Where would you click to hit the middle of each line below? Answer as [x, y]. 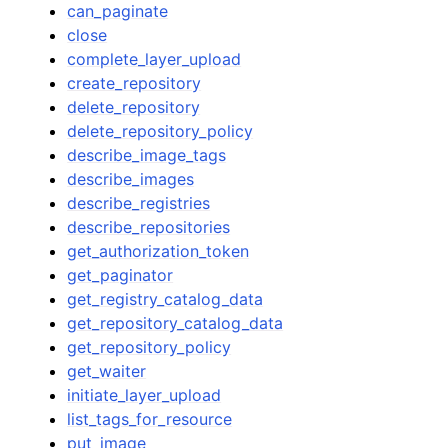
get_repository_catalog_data [175, 323]
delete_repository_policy [160, 131]
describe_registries [139, 203]
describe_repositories [149, 227]
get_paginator [120, 275]
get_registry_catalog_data [165, 299]
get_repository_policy [149, 347]
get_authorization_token [158, 251]
